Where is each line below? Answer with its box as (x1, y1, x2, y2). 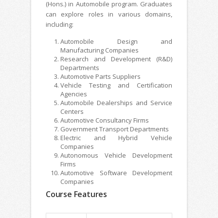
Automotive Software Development (60, 168, 172, 177)
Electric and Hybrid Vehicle (60, 133, 172, 142)
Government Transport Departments (60, 124, 169, 133)
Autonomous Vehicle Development (60, 150, 172, 160)
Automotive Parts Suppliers (60, 72, 141, 81)
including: (46, 19, 73, 29)
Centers (60, 107, 84, 116)
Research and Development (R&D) (60, 54, 172, 63)
